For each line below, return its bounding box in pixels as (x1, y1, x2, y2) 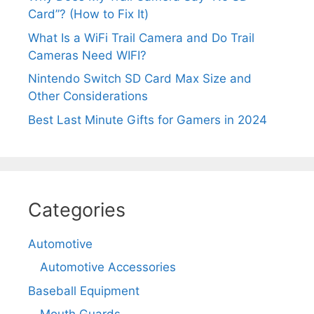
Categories (28, 198, 125, 221)
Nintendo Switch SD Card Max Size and (28, 71, 252, 86)
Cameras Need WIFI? (28, 48, 146, 62)
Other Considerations (28, 89, 148, 104)
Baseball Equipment (28, 283, 139, 298)
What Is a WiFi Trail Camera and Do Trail (28, 30, 254, 45)
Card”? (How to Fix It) (28, 7, 149, 22)
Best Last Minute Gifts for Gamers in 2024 (28, 112, 267, 127)
